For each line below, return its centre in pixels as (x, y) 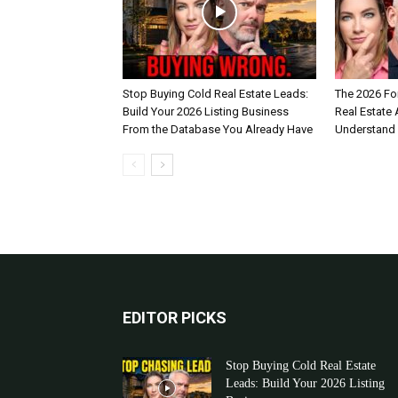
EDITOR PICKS (175, 318)
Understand (365, 129)
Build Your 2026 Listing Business (206, 111)
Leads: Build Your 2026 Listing (305, 383)
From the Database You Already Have (218, 129)
